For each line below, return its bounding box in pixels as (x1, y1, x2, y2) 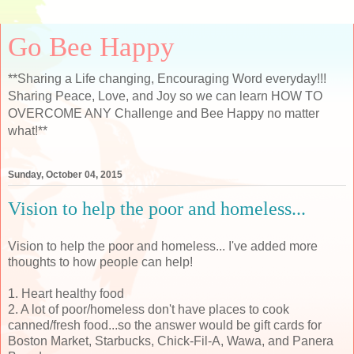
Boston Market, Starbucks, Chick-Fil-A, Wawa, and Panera (8, 333, 333, 348)
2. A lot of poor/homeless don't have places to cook (8, 302, 289, 316)
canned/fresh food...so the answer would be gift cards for (8, 318, 322, 332)
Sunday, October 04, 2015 (8, 169, 122, 181)
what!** (8, 124, 47, 137)
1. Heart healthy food (8, 286, 124, 300)
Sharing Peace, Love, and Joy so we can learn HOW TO (8, 89, 322, 103)
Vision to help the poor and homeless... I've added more (8, 239, 318, 253)
